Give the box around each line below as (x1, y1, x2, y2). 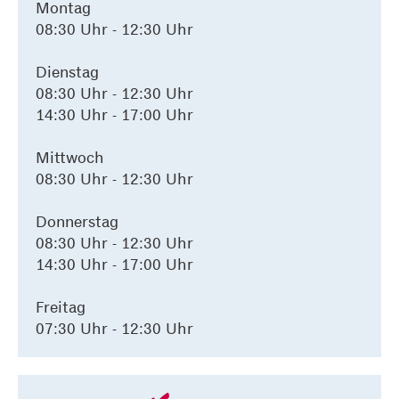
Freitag (36, 297, 85, 316)
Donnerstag (36, 211, 118, 231)
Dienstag (36, 61, 99, 81)
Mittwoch (36, 147, 104, 167)
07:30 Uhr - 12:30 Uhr (36, 318, 193, 338)
